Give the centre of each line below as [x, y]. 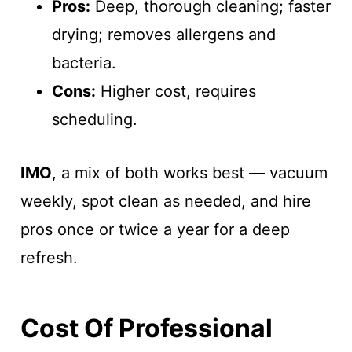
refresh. [49, 258]
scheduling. [94, 120]
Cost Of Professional [146, 328]
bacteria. [84, 63]
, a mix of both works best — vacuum [189, 173]
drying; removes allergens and [163, 35]
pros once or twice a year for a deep [155, 230]
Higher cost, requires [176, 92]
